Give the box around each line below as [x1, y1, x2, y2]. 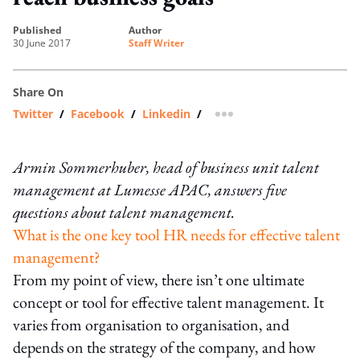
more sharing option [223, 111, 337, 127]
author [135, 22, 162, 37]
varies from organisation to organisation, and [13, 313, 289, 335]
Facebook [71, 105, 125, 121]
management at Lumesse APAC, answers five [13, 178, 287, 200]
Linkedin [142, 105, 190, 121]
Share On [13, 84, 63, 100]
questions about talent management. [13, 201, 235, 223]
